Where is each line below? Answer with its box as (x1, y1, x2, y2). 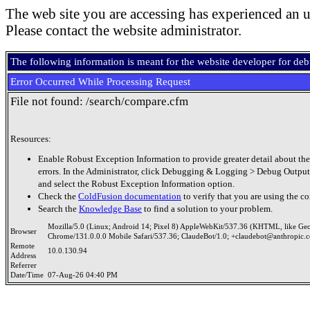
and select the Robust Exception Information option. (38, 178, 235, 189)
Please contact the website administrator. (6, 22, 241, 39)
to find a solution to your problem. (142, 203, 273, 214)
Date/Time (10, 271, 48, 279)
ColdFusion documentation (78, 190, 181, 201)
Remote (10, 242, 35, 250)
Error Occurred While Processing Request (10, 76, 190, 87)
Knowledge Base (79, 203, 142, 214)
